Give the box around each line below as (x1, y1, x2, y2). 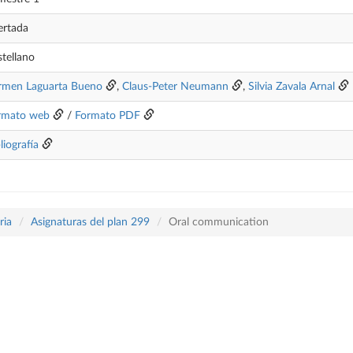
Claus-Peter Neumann (122, 81, 232, 92)
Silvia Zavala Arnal (248, 81, 335, 92)
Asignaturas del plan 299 (31, 217, 150, 228)
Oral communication (169, 217, 269, 228)
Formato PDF (75, 110, 140, 121)
